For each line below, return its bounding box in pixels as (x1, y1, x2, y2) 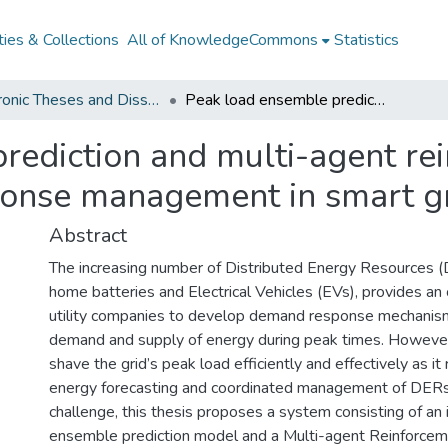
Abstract (49, 222, 127, 249)
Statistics (334, 29, 400, 51)
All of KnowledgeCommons (127, 29, 319, 51)
